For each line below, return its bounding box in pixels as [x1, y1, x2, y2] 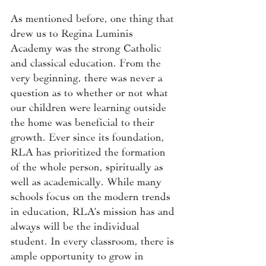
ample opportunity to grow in [11, 252, 147, 258]
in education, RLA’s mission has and [11, 207, 178, 213]
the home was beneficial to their [11, 118, 157, 124]
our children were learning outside [11, 103, 169, 109]
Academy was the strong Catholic [11, 44, 164, 50]
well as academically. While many [11, 178, 164, 183]
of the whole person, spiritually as [11, 163, 166, 169]
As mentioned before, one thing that [11, 14, 177, 20]
